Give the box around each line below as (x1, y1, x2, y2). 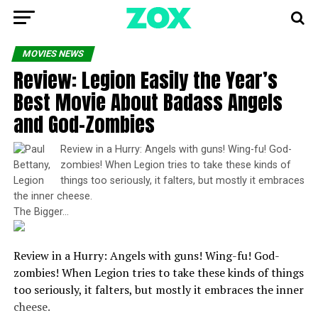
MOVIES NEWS (21, 48, 85, 59)
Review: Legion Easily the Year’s (13, 65, 278, 95)
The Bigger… (13, 206, 69, 218)
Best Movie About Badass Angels (13, 87, 283, 117)
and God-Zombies (13, 109, 155, 139)
